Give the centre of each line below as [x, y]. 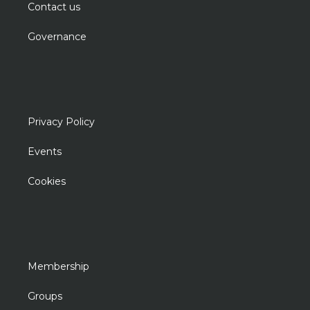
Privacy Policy [62, 122]
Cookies [47, 181]
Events [45, 152]
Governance [57, 37]
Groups [45, 296]
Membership [59, 266]
